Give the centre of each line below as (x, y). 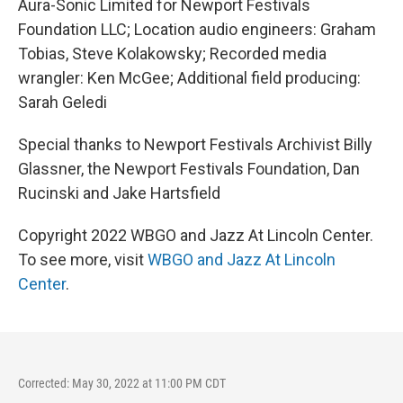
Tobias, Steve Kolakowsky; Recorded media (172, 54)
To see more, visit (83, 260)
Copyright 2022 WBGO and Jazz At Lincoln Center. (196, 235)
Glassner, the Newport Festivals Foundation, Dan (189, 169)
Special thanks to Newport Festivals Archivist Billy (195, 144)
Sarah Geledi (63, 102)
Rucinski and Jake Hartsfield (119, 193)
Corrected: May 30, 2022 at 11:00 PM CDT (122, 383)
